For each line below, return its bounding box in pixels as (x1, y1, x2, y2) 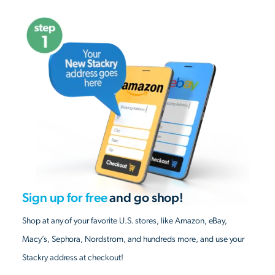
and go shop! (107, 191, 184, 204)
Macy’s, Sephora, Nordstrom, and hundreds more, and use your (22, 234, 245, 244)
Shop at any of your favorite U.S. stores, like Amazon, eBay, (22, 216, 228, 225)
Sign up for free (22, 191, 107, 204)
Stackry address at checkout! (22, 253, 123, 262)
